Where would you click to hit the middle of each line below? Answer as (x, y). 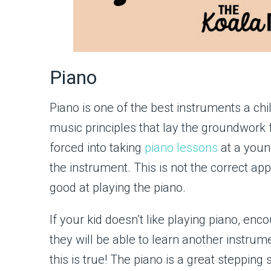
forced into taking (97, 148)
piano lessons (181, 148)
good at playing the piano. (118, 188)
